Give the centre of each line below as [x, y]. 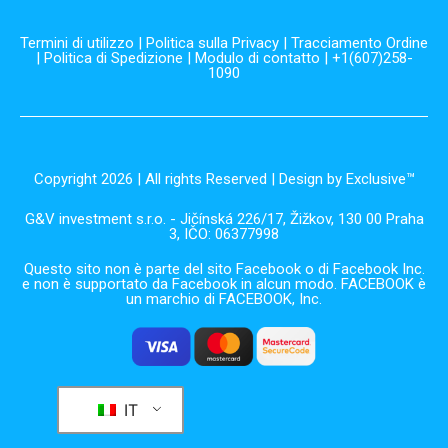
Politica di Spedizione [113, 58]
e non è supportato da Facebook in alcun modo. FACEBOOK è [224, 284]
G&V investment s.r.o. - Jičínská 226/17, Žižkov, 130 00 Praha [224, 219]
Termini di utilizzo [77, 43]
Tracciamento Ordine [359, 43]
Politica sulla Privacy [212, 43]
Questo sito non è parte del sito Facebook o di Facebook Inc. [224, 269]
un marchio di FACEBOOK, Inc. [224, 299]
